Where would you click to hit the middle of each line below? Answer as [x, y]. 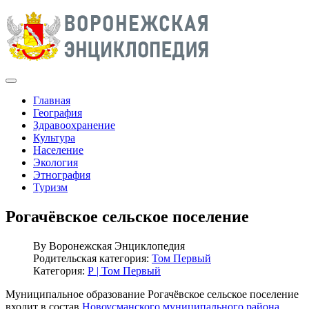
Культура [54, 138]
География [58, 113]
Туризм [50, 187]
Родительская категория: [92, 258]
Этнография [62, 175]
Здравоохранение [74, 125]
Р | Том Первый [124, 270]
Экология [56, 162]
